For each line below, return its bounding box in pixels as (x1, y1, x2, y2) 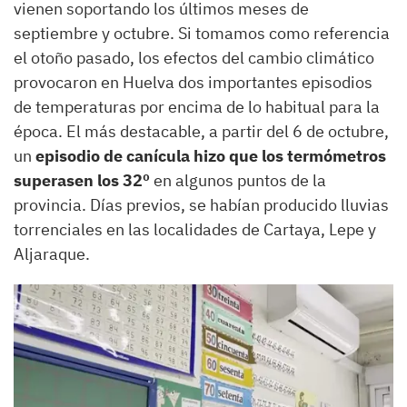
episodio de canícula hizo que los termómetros (32, 144, 386, 166)
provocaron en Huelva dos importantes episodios (14, 71, 372, 93)
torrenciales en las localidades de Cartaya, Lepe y (14, 218, 376, 240)
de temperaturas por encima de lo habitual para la (14, 95, 380, 117)
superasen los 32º (14, 169, 150, 191)
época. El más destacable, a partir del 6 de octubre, (14, 120, 389, 142)
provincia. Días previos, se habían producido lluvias (14, 194, 389, 215)
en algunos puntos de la (150, 169, 326, 191)
